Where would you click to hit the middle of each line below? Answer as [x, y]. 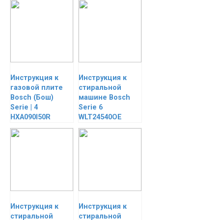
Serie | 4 [24, 107]
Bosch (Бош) [32, 97]
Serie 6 [91, 107]
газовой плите [37, 88]
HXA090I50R [30, 117]
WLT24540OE [100, 117]
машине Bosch [104, 97]
